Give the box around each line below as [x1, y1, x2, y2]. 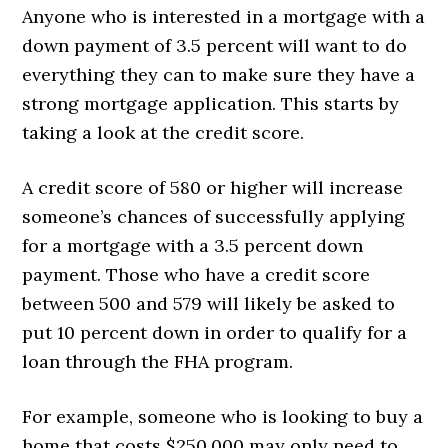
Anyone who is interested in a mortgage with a [22, 4, 426, 28]
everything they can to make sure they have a [22, 62, 416, 86]
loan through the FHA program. [22, 349, 294, 373]
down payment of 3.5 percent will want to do [22, 33, 408, 57]
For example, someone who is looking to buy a [22, 404, 424, 428]
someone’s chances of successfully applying [22, 204, 406, 228]
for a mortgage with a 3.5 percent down [22, 233, 364, 257]
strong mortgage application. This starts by [22, 91, 400, 115]
